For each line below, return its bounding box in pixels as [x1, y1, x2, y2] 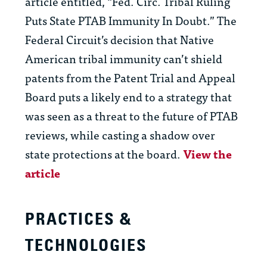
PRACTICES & [25, 209, 132, 230]
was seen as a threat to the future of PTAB [25, 106, 238, 125]
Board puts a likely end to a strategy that [25, 87, 232, 106]
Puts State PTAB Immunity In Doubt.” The [25, 11, 237, 30]
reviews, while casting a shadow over [25, 125, 215, 144]
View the [183, 144, 232, 163]
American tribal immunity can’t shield [25, 49, 222, 68]
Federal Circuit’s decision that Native [25, 30, 214, 49]
